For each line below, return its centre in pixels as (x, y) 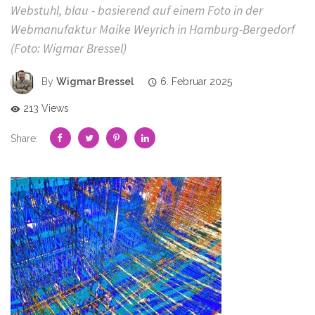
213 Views (46, 108)
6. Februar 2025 (197, 82)
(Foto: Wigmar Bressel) (69, 48)
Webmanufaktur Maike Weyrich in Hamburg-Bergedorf (153, 29)
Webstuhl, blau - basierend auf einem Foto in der (137, 10)
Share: (26, 138)
